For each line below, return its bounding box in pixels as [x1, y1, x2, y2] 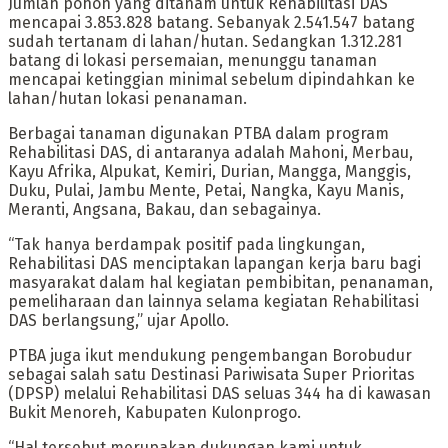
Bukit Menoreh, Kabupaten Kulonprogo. [8, 402, 301, 422]
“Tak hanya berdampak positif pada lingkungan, [8, 234, 365, 254]
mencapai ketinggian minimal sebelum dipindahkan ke [8, 69, 415, 89]
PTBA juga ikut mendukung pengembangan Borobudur [8, 345, 412, 365]
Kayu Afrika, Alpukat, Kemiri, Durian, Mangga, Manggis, [8, 161, 411, 181]
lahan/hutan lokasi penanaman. [8, 88, 247, 108]
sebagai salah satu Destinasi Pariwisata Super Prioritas [8, 364, 415, 384]
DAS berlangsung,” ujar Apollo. [8, 310, 229, 330]
